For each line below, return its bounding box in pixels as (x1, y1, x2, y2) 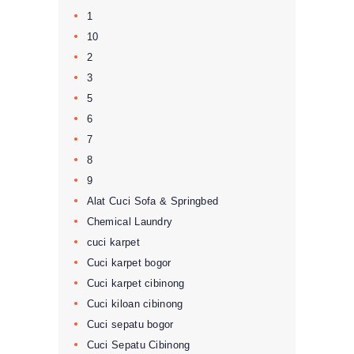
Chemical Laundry (86, 215, 173, 228)
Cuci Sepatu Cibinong (86, 338, 190, 351)
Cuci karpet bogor (86, 256, 171, 269)
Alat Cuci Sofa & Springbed (86, 194, 219, 207)
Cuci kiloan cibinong (86, 297, 183, 310)
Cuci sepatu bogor (86, 318, 174, 330)
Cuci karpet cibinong (86, 277, 185, 289)
